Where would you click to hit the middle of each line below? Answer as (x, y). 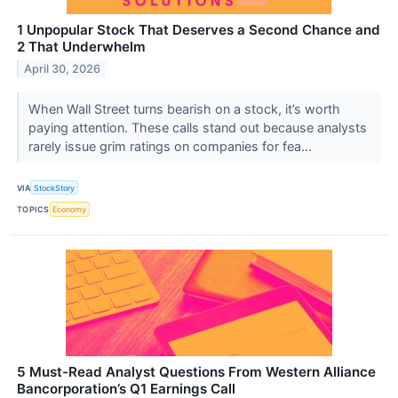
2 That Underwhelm (81, 47)
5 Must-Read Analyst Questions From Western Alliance (196, 371)
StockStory (55, 187)
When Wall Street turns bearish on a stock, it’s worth (184, 109)
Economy (70, 209)
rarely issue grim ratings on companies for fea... (171, 147)
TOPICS (33, 209)
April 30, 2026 (63, 68)
